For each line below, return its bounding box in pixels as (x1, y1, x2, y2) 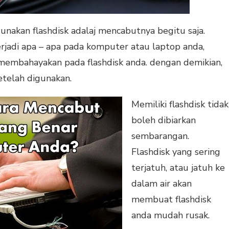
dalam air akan (131, 177, 192, 190)
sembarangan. (131, 129, 189, 142)
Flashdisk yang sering (131, 145, 220, 158)
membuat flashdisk (131, 193, 211, 205)
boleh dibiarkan (131, 113, 196, 126)
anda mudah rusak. (131, 209, 210, 221)
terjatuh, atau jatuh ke (131, 161, 225, 174)
